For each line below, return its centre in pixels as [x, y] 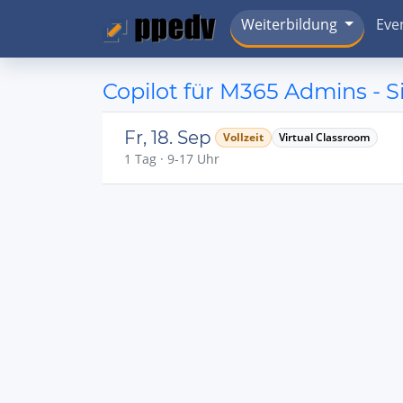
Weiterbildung [290, 25]
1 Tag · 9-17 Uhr [172, 159]
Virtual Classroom [325, 137]
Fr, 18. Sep [168, 138]
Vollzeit [243, 137]
